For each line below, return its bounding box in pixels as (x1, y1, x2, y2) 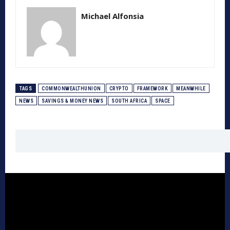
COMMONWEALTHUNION (42, 86, 101, 92)
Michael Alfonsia (81, 11, 144, 22)
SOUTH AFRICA (111, 98, 147, 104)
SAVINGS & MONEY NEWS (42, 98, 103, 104)
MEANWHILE (176, 86, 206, 92)
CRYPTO (109, 86, 129, 92)
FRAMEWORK (137, 86, 168, 92)
